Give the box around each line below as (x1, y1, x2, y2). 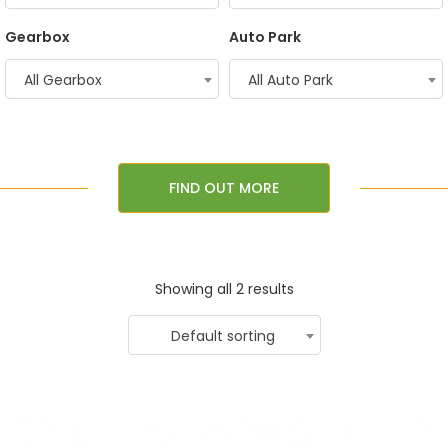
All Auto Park (248, 70, 333, 90)
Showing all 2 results (154, 279, 294, 299)
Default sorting (171, 326, 275, 346)
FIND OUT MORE (169, 178, 279, 198)
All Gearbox (24, 70, 102, 90)
